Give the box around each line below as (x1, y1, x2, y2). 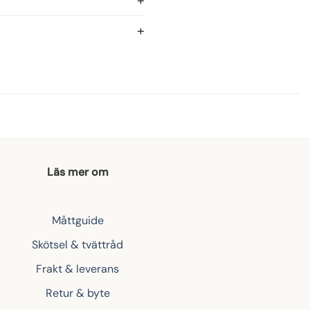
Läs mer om (46, 164, 109, 179)
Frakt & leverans (36, 261, 119, 276)
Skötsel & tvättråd (32, 237, 123, 252)
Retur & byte (45, 285, 110, 300)
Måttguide (51, 212, 104, 228)
